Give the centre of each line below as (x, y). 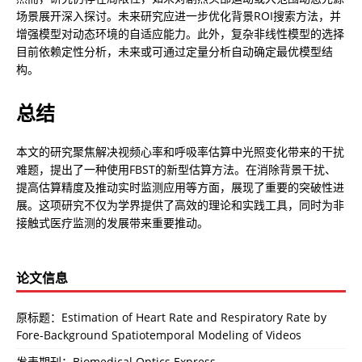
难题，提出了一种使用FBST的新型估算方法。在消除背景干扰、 (176, 170)
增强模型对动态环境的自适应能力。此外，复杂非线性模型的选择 (180, 34)
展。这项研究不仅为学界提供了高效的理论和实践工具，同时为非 (180, 205)
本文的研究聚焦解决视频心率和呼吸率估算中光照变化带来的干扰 (180, 152)
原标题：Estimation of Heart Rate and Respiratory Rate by (171, 318)
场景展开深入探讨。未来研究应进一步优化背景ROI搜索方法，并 (179, 16)
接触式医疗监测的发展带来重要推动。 (112, 223)
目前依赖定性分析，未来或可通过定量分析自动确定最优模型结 (175, 52)
